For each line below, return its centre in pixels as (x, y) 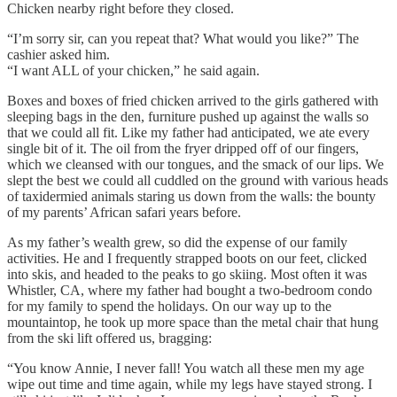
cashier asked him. (58, 54)
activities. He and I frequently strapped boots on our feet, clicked (187, 258)
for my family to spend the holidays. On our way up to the (169, 306)
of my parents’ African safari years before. (124, 212)
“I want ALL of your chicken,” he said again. (133, 70)
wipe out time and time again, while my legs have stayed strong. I (190, 384)
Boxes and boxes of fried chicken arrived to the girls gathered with (193, 100)
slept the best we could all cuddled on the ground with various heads (198, 180)
